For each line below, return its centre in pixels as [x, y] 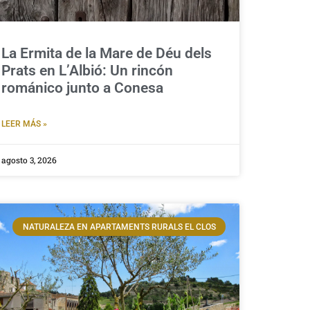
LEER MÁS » [24, 124]
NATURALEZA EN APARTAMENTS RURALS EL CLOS [119, 227]
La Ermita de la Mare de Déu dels [107, 54]
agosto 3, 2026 [29, 160]
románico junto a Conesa [82, 88]
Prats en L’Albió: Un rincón [87, 71]
